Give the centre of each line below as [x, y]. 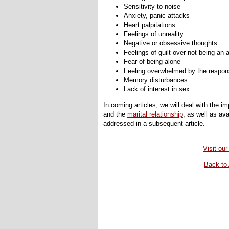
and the [115, 114]
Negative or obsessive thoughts [170, 43]
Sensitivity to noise [152, 6]
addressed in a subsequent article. [154, 123]
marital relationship [155, 114]
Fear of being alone [152, 61]
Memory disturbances [156, 80]
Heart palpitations [150, 25]
